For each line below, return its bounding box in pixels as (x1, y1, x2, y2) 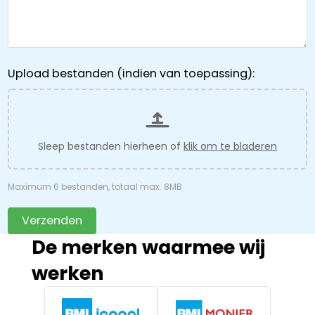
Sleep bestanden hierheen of (38, 139, 184, 153)
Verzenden (21, 212, 82, 229)
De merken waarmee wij (31, 233, 265, 260)
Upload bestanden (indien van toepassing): (7, 65, 255, 82)
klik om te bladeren (184, 139, 277, 153)
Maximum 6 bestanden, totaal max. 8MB (7, 180, 182, 193)
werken (31, 259, 104, 286)
